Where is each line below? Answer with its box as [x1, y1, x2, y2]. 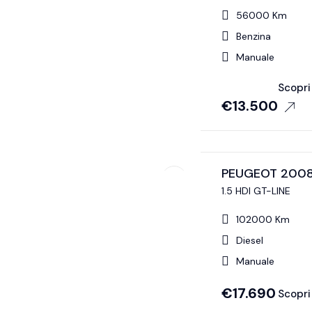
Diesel [235, 234, 263, 247]
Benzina [235, 30, 271, 43]
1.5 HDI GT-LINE [221, 185, 290, 198]
